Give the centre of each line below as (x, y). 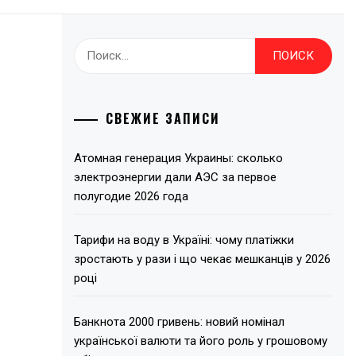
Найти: (94, 48)
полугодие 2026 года (132, 196)
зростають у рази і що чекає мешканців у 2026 (203, 259)
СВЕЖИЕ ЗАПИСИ (163, 118)
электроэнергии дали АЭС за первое (176, 177)
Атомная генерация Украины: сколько (179, 158)
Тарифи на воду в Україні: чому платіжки (184, 240)
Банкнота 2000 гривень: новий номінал (180, 321)
